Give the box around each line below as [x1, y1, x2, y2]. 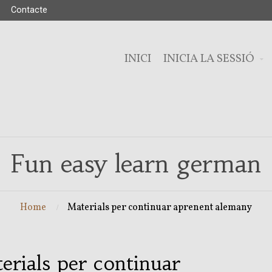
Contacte [11, 5, 47, 15]
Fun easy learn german [11, 149, 261, 179]
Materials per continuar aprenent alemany [67, 201, 252, 214]
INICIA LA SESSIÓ [163, 51, 254, 67]
